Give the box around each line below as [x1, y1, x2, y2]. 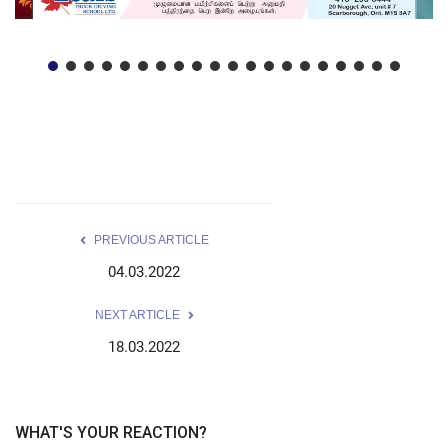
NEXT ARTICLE [94, 308, 180, 323]
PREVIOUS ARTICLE [93, 233, 209, 248]
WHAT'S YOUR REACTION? [15, 423, 207, 443]
